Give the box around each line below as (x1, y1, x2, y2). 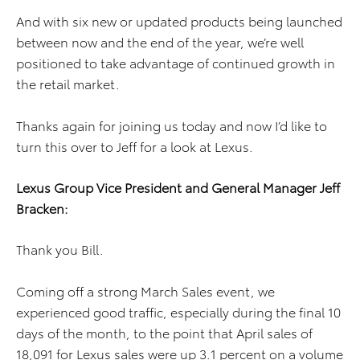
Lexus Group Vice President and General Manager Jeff (16, 178, 340, 196)
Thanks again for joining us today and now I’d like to (16, 116, 327, 134)
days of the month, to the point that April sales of (16, 323, 313, 342)
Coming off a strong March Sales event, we (16, 281, 275, 300)
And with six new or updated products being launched (16, 11, 342, 30)
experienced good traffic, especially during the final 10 (16, 302, 341, 321)
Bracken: (16, 198, 68, 217)
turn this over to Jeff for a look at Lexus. (16, 137, 256, 155)
